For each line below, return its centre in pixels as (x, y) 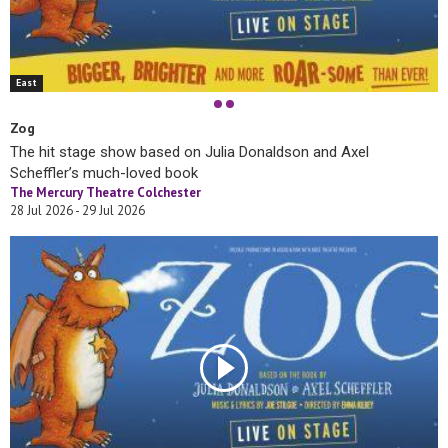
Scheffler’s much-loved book (104, 172)
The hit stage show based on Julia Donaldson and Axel (189, 151)
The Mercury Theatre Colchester (105, 192)
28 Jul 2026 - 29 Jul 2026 (77, 210)
